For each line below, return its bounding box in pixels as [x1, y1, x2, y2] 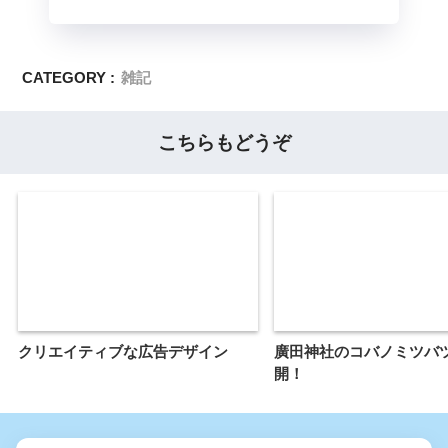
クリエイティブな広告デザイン [18, 342, 228, 360]
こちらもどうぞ [157, 132, 291, 154]
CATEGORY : [22, 69, 116, 87]
